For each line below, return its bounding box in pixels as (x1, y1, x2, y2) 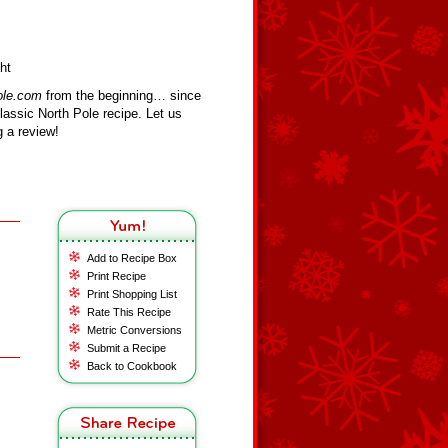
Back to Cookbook (87, 360, 177, 372)
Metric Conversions (87, 324, 182, 336)
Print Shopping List (87, 288, 177, 300)
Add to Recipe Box (87, 252, 177, 264)
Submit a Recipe (87, 342, 166, 354)
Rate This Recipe (87, 306, 171, 318)
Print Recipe (87, 270, 146, 282)
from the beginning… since (42, 88, 201, 103)
